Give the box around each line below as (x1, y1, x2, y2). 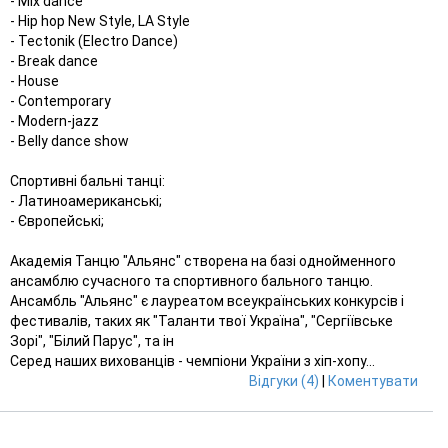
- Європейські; (10, 212, 104, 229)
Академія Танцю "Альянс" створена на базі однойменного (10, 252, 396, 269)
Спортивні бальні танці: (10, 172, 165, 189)
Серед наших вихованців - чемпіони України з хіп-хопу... (10, 352, 375, 369)
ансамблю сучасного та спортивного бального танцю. (10, 272, 373, 289)
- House (10, 72, 59, 89)
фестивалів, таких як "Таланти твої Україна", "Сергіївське (10, 312, 393, 329)
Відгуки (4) (249, 372, 319, 389)
